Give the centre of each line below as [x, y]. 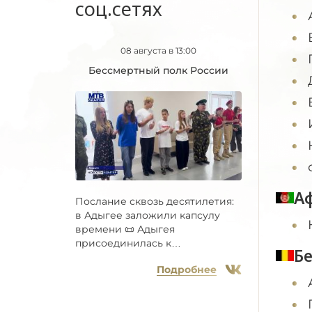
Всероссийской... [119, 257]
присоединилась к [123, 243]
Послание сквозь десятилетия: [155, 202]
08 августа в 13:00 [158, 50]
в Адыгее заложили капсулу [148, 216]
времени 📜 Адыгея [125, 229]
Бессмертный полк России [158, 70]
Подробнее [187, 270]
